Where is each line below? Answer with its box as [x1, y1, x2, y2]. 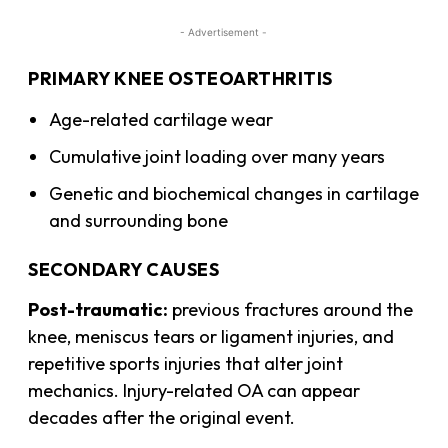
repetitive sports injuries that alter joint [28, 351, 344, 375]
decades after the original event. [28, 405, 296, 429]
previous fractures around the [168, 297, 414, 321]
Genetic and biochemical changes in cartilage [49, 181, 420, 205]
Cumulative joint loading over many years [49, 144, 386, 168]
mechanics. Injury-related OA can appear [28, 378, 361, 402]
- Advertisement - [180, 25, 268, 38]
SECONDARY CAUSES [28, 257, 220, 281]
